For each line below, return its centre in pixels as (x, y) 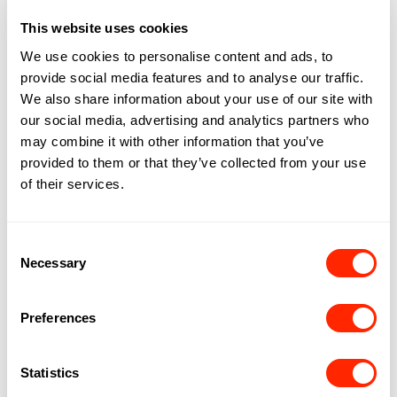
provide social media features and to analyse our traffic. (192, 77)
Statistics (50, 372)
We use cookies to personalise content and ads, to (177, 56)
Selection (33, 266)
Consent (31, 245)
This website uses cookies (105, 28)
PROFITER (198, 125)
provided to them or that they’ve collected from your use (193, 162)
